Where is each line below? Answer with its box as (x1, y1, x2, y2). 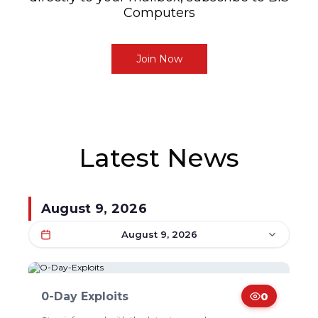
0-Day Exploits (40, 289, 128, 303)
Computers (123, 5, 195, 21)
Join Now (136, 53, 182, 65)
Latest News (79, 142, 239, 173)
